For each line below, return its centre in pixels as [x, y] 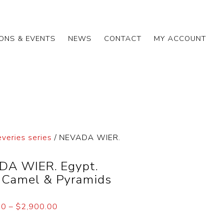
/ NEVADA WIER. [86, 138]
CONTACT [123, 38]
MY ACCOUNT [180, 38]
